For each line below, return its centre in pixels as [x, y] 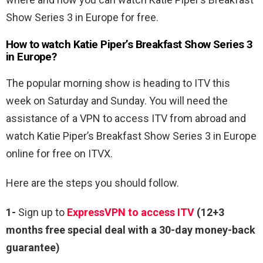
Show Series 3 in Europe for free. [82, 18]
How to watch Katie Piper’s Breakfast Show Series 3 [129, 45]
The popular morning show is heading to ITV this [118, 83]
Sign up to [41, 213]
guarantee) [33, 248]
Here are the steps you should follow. [92, 183]
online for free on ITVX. [59, 154]
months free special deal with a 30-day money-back [131, 230]
